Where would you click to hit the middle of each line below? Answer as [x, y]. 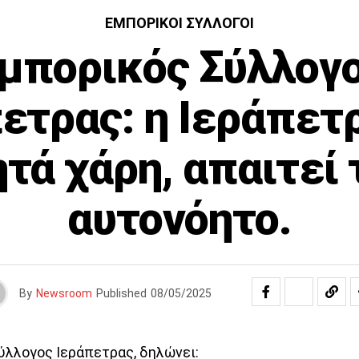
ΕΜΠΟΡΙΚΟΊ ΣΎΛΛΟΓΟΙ [179, 23]
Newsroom [64, 293]
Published [121, 293]
